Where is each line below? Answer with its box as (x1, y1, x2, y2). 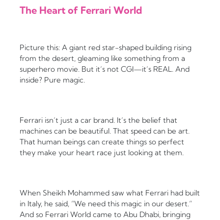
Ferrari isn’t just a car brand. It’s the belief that (20, 115, 177, 125)
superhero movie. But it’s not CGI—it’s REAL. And (20, 64, 190, 74)
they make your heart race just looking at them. (20, 148, 184, 158)
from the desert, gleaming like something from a (20, 54, 185, 63)
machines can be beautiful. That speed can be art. (20, 126, 190, 136)
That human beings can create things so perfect (20, 137, 184, 147)
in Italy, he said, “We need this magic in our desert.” (20, 199, 192, 209)
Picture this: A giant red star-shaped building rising (20, 43, 192, 53)
